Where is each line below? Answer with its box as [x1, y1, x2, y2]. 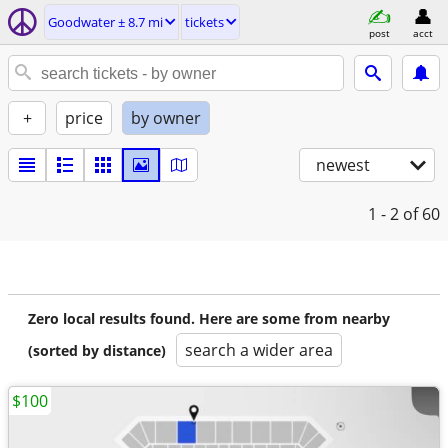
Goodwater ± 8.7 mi [48, 13, 163, 31]
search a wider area [185, 339, 333, 361]
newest [316, 154, 370, 176]
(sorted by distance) [28, 341, 166, 360]
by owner [131, 107, 201, 129]
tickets [185, 13, 224, 31]
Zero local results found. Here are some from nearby [28, 309, 390, 328]
